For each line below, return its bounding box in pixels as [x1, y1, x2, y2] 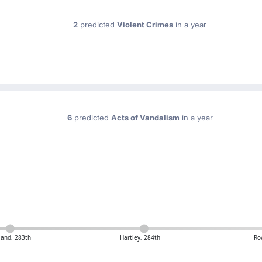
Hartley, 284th [119, 233, 160, 242]
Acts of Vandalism [111, 113, 180, 122]
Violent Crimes [117, 20, 173, 29]
